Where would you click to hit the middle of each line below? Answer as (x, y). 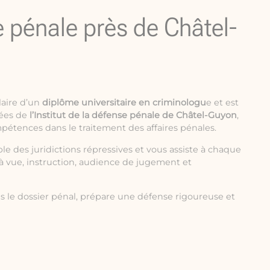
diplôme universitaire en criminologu (124, 102)
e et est (222, 102)
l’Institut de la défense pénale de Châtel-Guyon (133, 115)
